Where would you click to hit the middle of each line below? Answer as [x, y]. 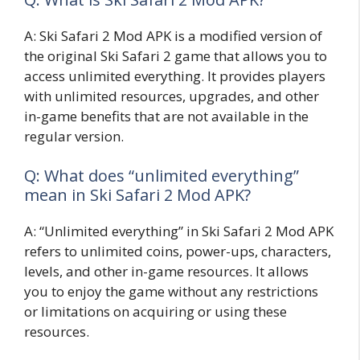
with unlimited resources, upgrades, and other [172, 96]
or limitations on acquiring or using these [155, 312]
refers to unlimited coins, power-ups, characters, [178, 252]
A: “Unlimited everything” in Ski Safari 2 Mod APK [179, 231]
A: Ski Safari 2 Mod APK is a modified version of [173, 35]
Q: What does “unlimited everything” [162, 176]
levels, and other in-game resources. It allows [166, 272]
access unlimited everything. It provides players [175, 76]
